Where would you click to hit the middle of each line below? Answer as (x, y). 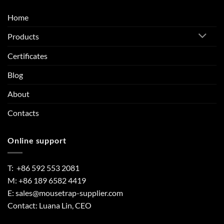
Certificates (27, 56)
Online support (37, 140)
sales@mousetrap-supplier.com (69, 192)
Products (23, 36)
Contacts (23, 113)
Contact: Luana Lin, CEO (49, 205)
